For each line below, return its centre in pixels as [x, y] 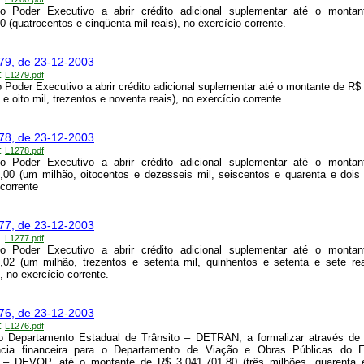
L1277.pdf [24, 238]
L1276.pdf [24, 326]
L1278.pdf [24, 151]
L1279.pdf [24, 75]
